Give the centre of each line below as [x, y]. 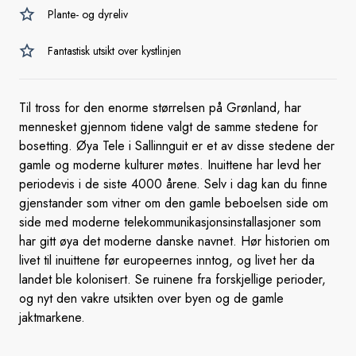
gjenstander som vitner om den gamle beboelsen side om [174, 203]
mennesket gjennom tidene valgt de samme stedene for [168, 127]
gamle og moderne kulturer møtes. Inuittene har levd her [170, 165]
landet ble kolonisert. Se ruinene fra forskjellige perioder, [172, 279]
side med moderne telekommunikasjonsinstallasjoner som [170, 222]
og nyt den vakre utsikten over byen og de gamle [151, 298]
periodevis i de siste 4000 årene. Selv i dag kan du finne [173, 184]
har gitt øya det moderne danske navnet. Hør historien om [174, 241]
